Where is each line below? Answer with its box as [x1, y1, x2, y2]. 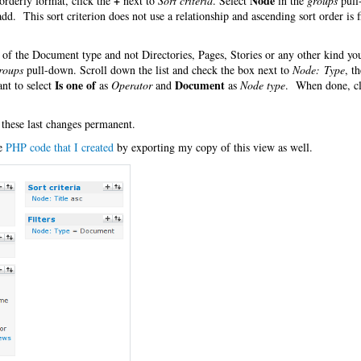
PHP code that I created [6, 139, 114, 155]
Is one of [55, 77, 96, 93]
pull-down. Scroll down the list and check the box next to [23, 62, 293, 77]
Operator [111, 77, 152, 93]
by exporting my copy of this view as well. [114, 139, 313, 155]
